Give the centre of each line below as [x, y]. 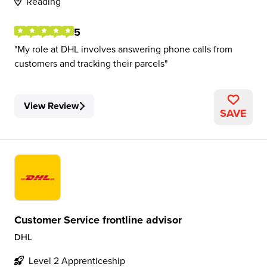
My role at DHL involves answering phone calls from [125, 49]
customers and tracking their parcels [89, 63]
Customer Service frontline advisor [98, 220]
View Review [51, 106]
